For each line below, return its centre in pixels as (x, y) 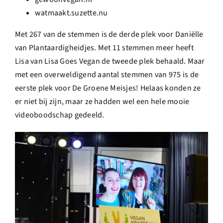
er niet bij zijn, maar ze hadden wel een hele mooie (102, 102)
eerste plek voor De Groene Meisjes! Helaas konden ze (108, 88)
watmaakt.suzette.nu (71, 13)
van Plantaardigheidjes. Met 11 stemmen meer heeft (104, 48)
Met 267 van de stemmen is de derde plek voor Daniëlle (109, 35)
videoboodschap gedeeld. (60, 115)
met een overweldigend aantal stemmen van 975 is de (107, 75)
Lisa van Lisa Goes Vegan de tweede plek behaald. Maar (110, 61)
